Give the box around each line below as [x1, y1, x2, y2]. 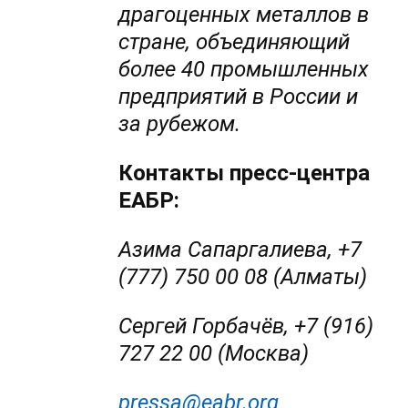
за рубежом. [118, 111, 241, 138]
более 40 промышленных [118, 56, 370, 83]
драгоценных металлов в [118, 2, 370, 28]
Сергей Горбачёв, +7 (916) [118, 313, 374, 340]
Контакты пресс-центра [118, 160, 371, 187]
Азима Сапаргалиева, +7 [118, 237, 362, 263]
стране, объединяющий [118, 29, 351, 56]
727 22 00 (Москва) [118, 341, 315, 367]
